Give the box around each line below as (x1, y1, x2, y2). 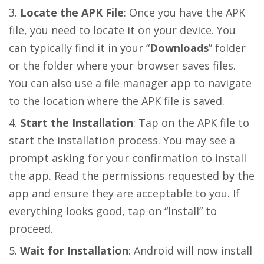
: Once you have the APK (124, 5, 245, 19)
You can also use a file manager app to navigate (9, 75, 252, 90)
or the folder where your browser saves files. (9, 58, 236, 72)
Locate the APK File (20, 5, 124, 19)
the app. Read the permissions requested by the (9, 168, 255, 183)
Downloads (150, 40, 209, 55)
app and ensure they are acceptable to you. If (9, 186, 240, 200)
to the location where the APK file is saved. (9, 93, 225, 108)
